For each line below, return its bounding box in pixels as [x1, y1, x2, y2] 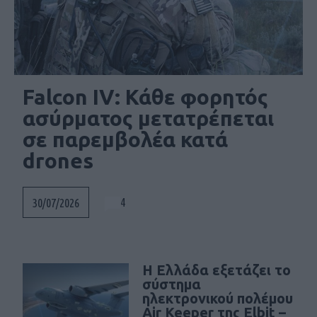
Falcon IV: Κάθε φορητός [23, 84, 268, 109]
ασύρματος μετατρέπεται [23, 105, 274, 130]
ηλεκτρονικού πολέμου [142, 289, 293, 306]
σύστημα [142, 275, 201, 292]
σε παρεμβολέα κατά [23, 127, 228, 151]
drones [23, 148, 93, 173]
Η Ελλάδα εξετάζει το [142, 261, 291, 278]
